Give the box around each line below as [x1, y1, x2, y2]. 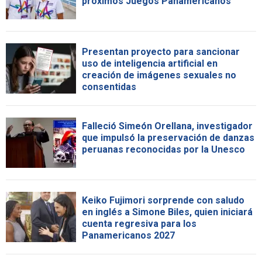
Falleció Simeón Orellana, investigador [82, 120, 253, 132]
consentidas [82, 81, 136, 93]
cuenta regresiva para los [82, 218, 196, 230]
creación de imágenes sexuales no [82, 70, 236, 81]
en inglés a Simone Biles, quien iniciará [82, 206, 253, 218]
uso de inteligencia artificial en [82, 58, 218, 70]
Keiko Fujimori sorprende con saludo [82, 195, 244, 206]
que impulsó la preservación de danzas [82, 132, 254, 144]
